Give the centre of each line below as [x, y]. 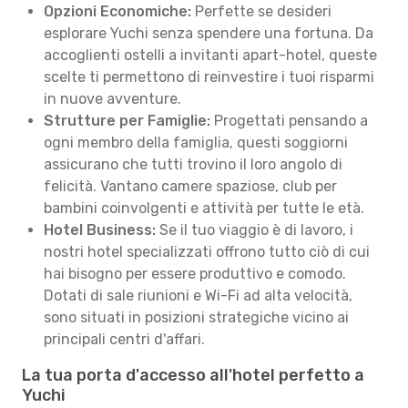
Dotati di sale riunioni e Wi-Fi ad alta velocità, [198, 296]
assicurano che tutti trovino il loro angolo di [193, 164]
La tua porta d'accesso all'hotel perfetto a [193, 375]
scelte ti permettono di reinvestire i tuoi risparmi [209, 77]
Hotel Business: [100, 230]
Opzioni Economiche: [117, 11]
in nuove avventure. [112, 99]
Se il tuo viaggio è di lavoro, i [255, 230]
